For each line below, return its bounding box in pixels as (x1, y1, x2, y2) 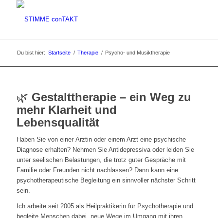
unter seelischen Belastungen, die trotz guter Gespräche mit (16, 156, 186, 164)
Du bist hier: (17, 50, 45, 55)
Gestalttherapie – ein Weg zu (31, 91, 191, 104)
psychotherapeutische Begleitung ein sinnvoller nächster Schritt (16, 177, 196, 184)
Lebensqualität (16, 116, 99, 129)
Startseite (48, 50, 71, 55)
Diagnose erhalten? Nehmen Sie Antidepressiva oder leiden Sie (16, 146, 194, 154)
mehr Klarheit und (16, 103, 117, 116)
